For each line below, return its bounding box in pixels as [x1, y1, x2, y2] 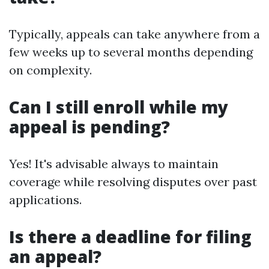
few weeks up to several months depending [9, 44, 253, 59]
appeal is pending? [9, 115, 170, 138]
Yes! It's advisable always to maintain [9, 156, 219, 171]
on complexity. [9, 62, 92, 77]
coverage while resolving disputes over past [9, 174, 257, 189]
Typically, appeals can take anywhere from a [9, 26, 260, 41]
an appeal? [9, 245, 101, 268]
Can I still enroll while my [9, 95, 228, 118]
